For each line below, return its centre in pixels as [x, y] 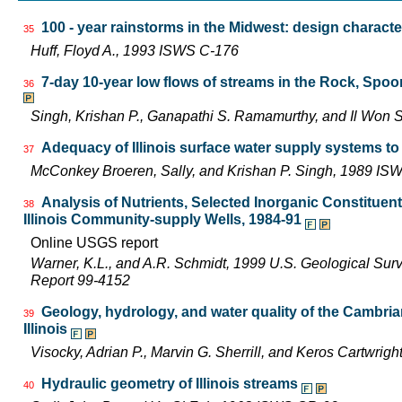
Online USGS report [94, 242]
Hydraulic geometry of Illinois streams [170, 384]
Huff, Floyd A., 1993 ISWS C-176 [135, 51]
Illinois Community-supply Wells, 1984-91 [162, 219]
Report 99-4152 [80, 281]
